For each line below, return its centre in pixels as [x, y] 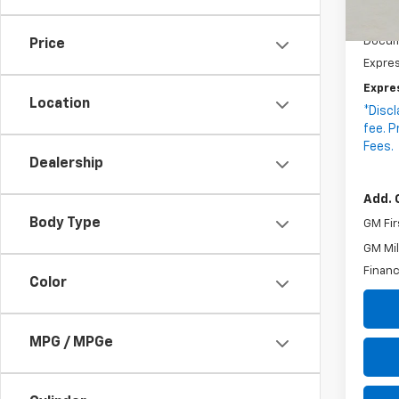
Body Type [65, 224]
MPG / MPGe [71, 343]
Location [60, 104]
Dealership [66, 164]
